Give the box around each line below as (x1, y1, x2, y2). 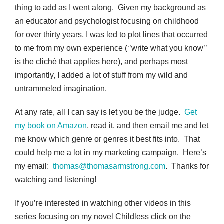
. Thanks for (165, 162, 209, 171)
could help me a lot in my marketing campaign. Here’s (15, 148, 206, 157)
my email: (15, 162, 53, 171)
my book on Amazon (15, 121, 87, 130)
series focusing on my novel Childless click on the (15, 212, 191, 221)
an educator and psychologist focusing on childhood (15, 17, 199, 26)
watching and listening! (15, 175, 96, 184)
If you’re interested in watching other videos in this (15, 199, 191, 208)
